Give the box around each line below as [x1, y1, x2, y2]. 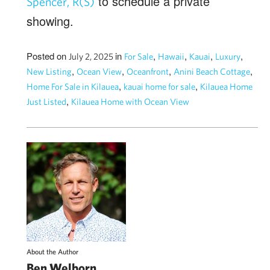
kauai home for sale [124, 81, 195, 92]
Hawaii [158, 51, 184, 62]
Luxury [215, 51, 240, 62]
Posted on [27, 49, 69, 63]
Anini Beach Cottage [174, 66, 250, 77]
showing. [27, 12, 74, 30]
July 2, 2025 [69, 51, 115, 62]
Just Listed [27, 96, 66, 107]
